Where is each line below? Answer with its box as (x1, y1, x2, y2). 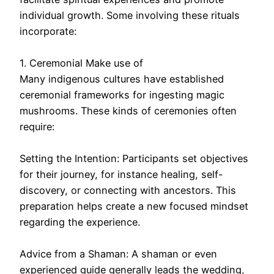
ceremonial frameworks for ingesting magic (20, 89, 224, 102)
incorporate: (20, 25, 76, 38)
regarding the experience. (20, 216, 140, 229)
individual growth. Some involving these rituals (20, 9, 240, 22)
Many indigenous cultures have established (20, 73, 224, 86)
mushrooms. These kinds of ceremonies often (20, 105, 237, 117)
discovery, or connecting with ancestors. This (20, 184, 236, 197)
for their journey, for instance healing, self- (20, 168, 223, 181)
